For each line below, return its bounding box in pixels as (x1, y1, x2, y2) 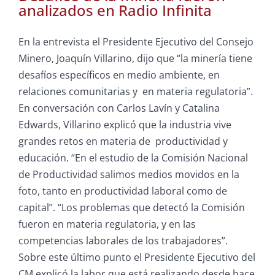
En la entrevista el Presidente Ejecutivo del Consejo (18, 35, 254, 49)
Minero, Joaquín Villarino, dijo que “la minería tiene (18, 52, 252, 66)
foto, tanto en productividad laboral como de (18, 184, 227, 198)
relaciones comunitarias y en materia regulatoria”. (18, 85, 253, 99)
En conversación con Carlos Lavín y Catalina (18, 101, 220, 115)
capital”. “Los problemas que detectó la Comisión (18, 201, 245, 215)
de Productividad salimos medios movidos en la (18, 168, 239, 182)
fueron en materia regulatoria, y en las (18, 217, 196, 231)
